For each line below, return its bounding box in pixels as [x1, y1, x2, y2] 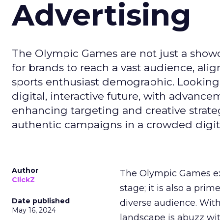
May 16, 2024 [12, 206, 56, 215]
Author [12, 166, 38, 175]
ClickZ [12, 175, 35, 184]
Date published [12, 196, 70, 205]
